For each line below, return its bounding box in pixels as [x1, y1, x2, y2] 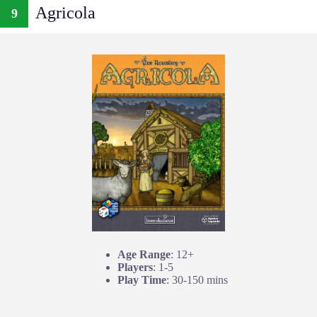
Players [117, 260, 153, 273]
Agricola [35, 4, 96, 23]
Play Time [117, 273, 166, 286]
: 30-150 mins [166, 273, 228, 286]
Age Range [117, 248, 171, 260]
